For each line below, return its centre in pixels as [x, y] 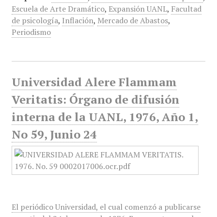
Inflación [77, 20]
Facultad [186, 9]
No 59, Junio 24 [54, 134]
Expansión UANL [138, 9]
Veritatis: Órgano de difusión [95, 99]
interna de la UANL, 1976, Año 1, [105, 117]
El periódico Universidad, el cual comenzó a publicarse [106, 207]
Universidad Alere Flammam [94, 82]
